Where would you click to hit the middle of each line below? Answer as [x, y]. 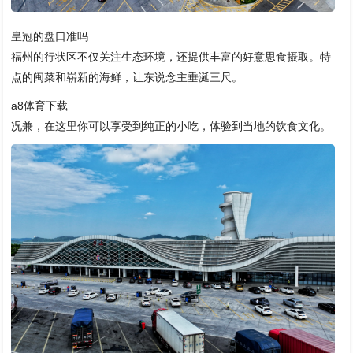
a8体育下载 [40, 106]
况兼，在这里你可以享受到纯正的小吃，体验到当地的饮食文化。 [171, 126]
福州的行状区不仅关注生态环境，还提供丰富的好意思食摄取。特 [171, 57]
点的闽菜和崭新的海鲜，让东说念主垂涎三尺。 [127, 78]
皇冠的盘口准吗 [50, 37]
